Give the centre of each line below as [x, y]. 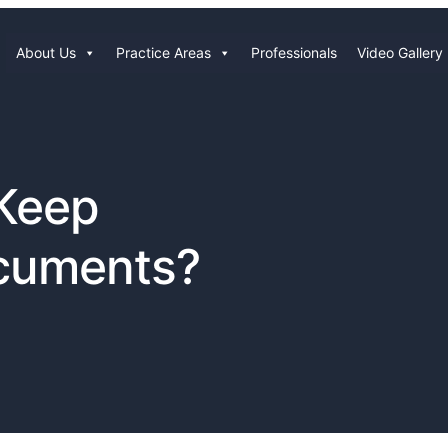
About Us [46, 52]
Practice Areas [163, 52]
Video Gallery [400, 52]
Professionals [294, 52]
